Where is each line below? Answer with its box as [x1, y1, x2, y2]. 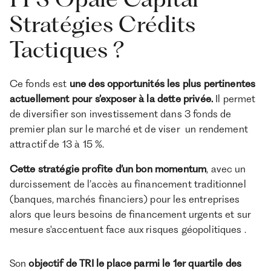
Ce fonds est [9, 77, 70, 90]
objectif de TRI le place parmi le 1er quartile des [28, 257, 242, 270]
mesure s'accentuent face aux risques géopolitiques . [9, 223, 246, 235]
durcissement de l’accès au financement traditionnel [9, 177, 246, 190]
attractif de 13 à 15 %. [9, 138, 105, 151]
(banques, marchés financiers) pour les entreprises [9, 192, 240, 205]
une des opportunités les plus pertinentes [69, 77, 256, 90]
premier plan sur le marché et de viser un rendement [9, 123, 248, 135]
